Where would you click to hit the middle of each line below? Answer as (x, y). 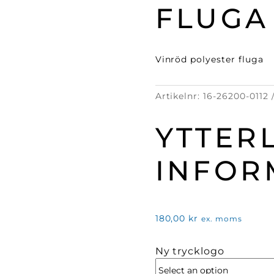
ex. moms (222, 219)
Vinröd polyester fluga (209, 60)
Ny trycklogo (190, 251)
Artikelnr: (179, 96)
